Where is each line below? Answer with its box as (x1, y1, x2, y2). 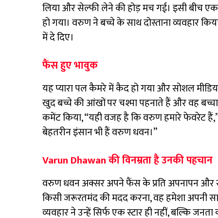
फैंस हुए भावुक (42, 57, 98, 74)
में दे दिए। (42, 29, 74, 46)
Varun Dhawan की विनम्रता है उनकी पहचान (42, 152, 213, 169)
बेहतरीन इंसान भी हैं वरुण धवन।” (42, 124, 157, 141)
